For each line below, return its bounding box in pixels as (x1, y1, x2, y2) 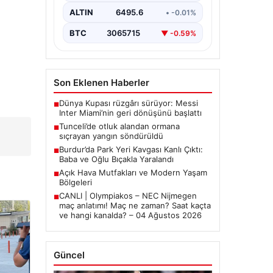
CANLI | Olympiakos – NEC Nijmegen (58, 191, 197, 200)
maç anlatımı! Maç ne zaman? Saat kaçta (58, 200, 211, 210)
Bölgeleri (58, 177, 92, 187)
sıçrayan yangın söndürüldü (58, 131, 163, 141)
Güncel (53, 249, 85, 261)
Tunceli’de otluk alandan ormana (58, 121, 180, 131)
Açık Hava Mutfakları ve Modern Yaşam (58, 168, 207, 177)
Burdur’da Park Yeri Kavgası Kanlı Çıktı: (58, 144, 203, 154)
